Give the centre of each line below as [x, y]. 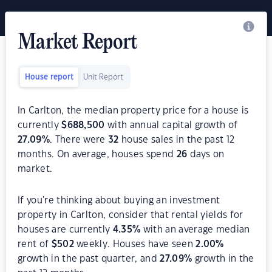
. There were [79, 140]
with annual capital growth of [171, 125]
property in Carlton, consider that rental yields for [131, 215]
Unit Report [103, 77]
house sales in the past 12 [177, 140]
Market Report [78, 43]
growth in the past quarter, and [89, 259]
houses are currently [65, 230]
